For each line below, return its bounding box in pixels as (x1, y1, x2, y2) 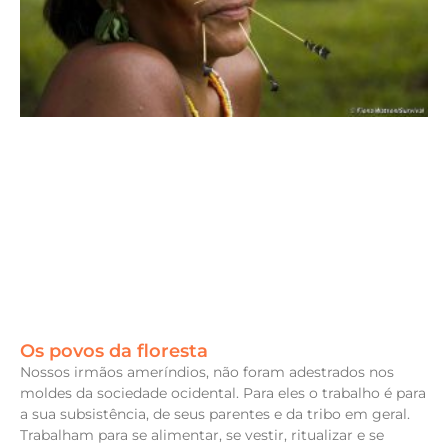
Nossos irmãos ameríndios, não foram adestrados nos (20, 363, 394, 382)
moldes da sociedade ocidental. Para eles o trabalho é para (20, 384, 426, 403)
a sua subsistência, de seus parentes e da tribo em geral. (20, 405, 410, 424)
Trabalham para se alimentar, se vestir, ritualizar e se (20, 426, 384, 445)
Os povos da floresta (20, 340, 208, 363)
